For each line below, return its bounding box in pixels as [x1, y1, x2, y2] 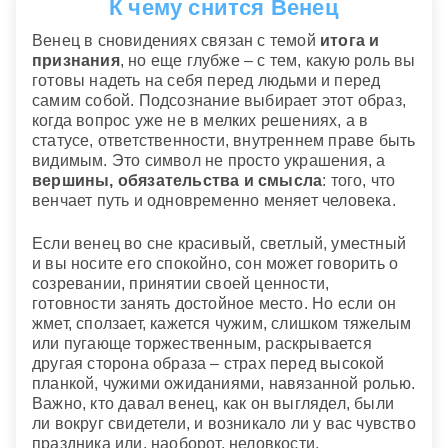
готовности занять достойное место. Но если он [32, 295, 397, 313]
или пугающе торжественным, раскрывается [32, 335, 372, 353]
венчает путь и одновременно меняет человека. [32, 192, 396, 210]
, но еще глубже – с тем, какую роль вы [119, 52, 416, 70]
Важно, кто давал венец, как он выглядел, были [32, 395, 395, 413]
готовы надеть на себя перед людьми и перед [32, 72, 381, 90]
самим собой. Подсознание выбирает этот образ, [32, 92, 407, 110]
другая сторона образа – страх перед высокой [32, 355, 385, 373]
